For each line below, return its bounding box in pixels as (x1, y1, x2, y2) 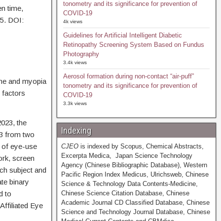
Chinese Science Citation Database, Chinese (61, 189, 189, 197)
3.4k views (63, 60, 87, 65)
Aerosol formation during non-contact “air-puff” (63, 73, 194, 80)
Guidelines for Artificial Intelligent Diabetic (63, 32, 182, 39)
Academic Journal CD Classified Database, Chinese (61, 199, 210, 206)
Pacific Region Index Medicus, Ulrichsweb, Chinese (61, 171, 209, 178)
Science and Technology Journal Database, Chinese (61, 208, 210, 216)
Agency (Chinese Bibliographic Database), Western (61, 161, 207, 169)
